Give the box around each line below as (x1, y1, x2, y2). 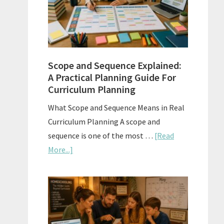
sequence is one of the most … (48, 130, 154, 140)
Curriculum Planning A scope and (48, 116, 160, 126)
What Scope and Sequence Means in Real (48, 102, 184, 112)
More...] (48, 144, 73, 154)
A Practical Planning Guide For (48, 70, 176, 83)
